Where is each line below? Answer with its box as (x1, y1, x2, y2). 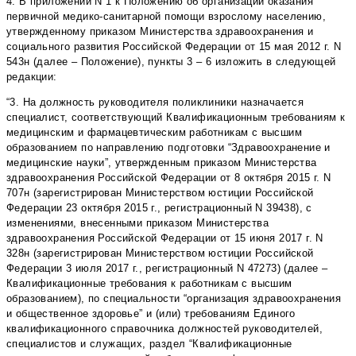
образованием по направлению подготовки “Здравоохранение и (6, 141, 331, 154)
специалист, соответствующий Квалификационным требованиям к (6, 111, 346, 124)
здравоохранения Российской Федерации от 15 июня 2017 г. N (6, 232, 323, 245)
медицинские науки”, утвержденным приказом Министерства (6, 157, 317, 169)
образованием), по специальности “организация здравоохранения (6, 292, 341, 305)
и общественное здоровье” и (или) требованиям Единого (6, 308, 296, 320)
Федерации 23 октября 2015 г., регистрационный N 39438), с (6, 202, 312, 215)
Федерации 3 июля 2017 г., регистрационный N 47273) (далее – (6, 262, 328, 275)
